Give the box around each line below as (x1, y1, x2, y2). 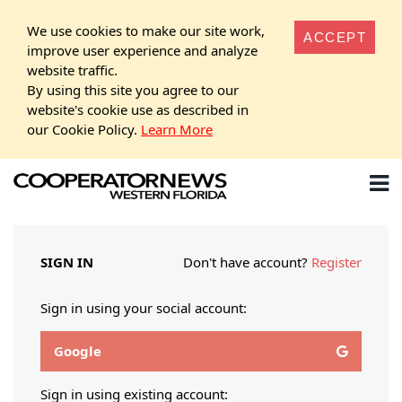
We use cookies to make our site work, (27, 21, 265, 39)
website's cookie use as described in (27, 100, 249, 118)
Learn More (141, 119, 213, 138)
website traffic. (27, 60, 118, 79)
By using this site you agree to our (27, 80, 239, 99)
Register (311, 253, 362, 271)
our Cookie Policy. (27, 119, 141, 138)
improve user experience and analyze (27, 40, 258, 59)
